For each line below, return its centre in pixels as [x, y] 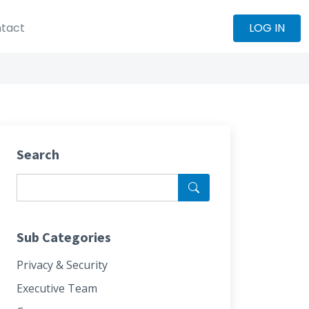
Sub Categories [64, 237]
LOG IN [267, 28]
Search [38, 154]
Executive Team [57, 288]
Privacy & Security [62, 265]
